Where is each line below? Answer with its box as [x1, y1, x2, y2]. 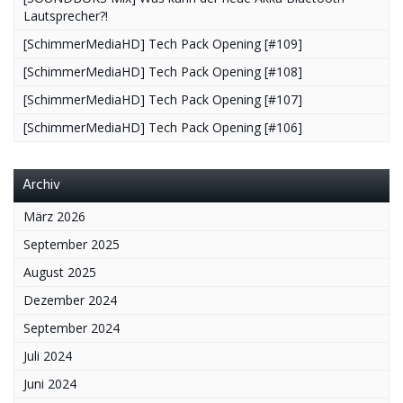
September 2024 [23, 318, 120, 336]
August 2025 [23, 263, 96, 281]
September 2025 [23, 235, 120, 253]
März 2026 [23, 207, 85, 225]
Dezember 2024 [23, 291, 117, 309]
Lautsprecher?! [23, 6, 108, 24]
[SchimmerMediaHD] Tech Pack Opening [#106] [23, 118, 302, 136]
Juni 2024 [23, 374, 76, 392]
